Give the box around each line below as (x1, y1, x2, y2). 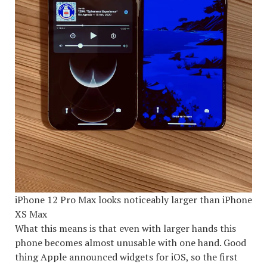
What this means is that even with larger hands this (15, 222, 236, 235)
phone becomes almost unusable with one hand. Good (15, 236, 246, 250)
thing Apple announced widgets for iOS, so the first (15, 250, 238, 264)
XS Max (15, 207, 47, 221)
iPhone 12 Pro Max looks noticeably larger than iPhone (15, 193, 252, 207)
